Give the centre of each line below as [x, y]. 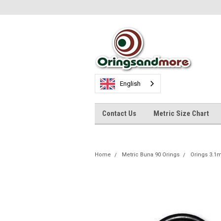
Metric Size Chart [181, 113]
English [130, 84]
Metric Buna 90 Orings [151, 155]
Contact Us [119, 113]
